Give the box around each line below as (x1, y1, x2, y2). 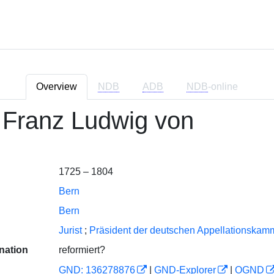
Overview (36, 81, 77, 92)
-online (208, 81, 238, 92)
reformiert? (58, 245, 105, 255)
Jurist (58, 225, 82, 235)
